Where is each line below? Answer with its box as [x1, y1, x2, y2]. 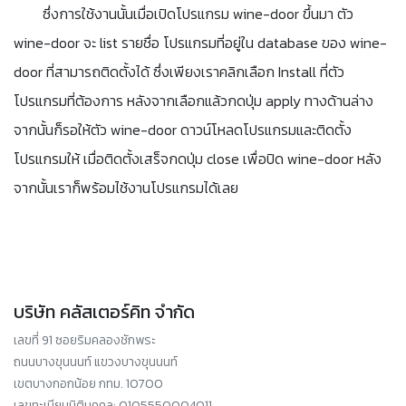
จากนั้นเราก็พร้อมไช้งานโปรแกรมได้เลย [14, 176, 238, 198]
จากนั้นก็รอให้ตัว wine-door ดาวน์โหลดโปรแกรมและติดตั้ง [14, 118, 352, 140]
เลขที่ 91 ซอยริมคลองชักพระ [14, 330, 156, 350]
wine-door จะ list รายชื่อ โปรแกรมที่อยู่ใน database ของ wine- [14, 31, 387, 53]
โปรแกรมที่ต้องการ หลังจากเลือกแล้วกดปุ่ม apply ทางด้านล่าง [14, 89, 373, 111]
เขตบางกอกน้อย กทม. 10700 [14, 373, 163, 393]
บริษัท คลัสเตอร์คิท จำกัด [14, 297, 195, 325]
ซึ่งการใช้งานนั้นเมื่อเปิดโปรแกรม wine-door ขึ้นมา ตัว [43, 2, 353, 24]
